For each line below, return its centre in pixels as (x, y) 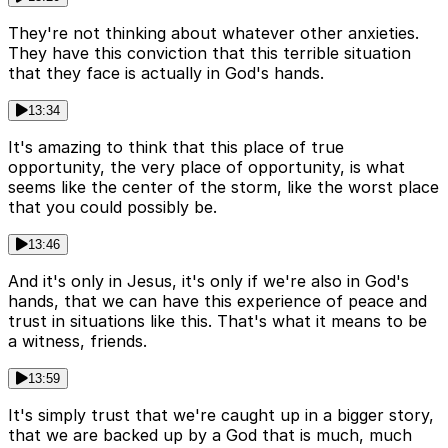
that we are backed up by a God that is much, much (210, 435)
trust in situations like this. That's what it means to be (217, 321)
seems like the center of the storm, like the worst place (223, 187)
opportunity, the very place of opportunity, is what (206, 167)
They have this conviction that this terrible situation (209, 53)
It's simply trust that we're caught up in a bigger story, (221, 415)
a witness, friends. (77, 341)
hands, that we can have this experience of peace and (217, 301)
